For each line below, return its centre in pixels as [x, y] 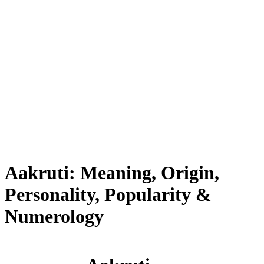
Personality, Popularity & [108, 195]
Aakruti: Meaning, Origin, [112, 173]
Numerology [54, 217]
